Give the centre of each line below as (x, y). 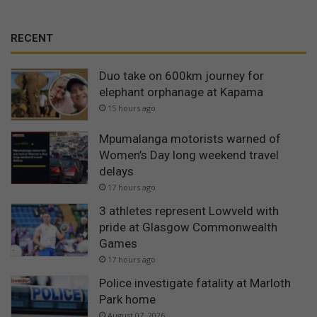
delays (116, 172)
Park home (127, 300)
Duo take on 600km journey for (181, 75)
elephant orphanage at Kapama (181, 92)
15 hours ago (132, 108)
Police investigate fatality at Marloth (195, 283)
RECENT (32, 38)
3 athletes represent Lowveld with (189, 211)
